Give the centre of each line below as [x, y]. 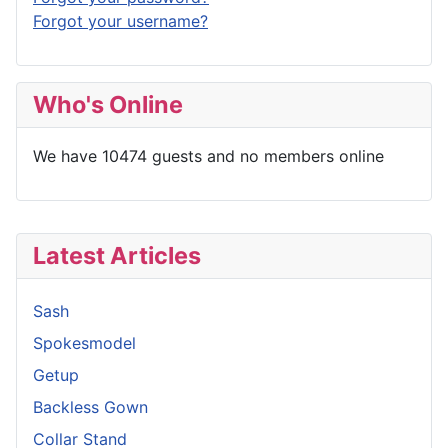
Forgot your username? [120, 20]
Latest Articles [117, 255]
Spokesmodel [84, 342]
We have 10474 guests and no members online [208, 155]
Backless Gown [90, 406]
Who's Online [108, 104]
